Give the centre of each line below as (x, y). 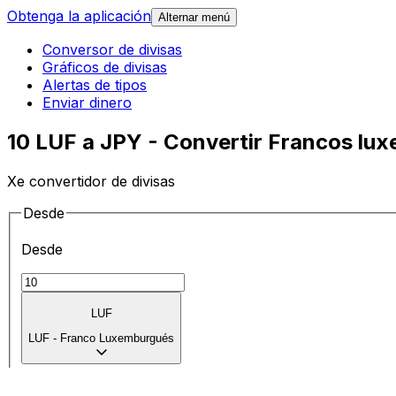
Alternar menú (194, 18)
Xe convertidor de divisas (91, 181)
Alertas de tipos (95, 85)
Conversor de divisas (112, 50)
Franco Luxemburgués (117, 339)
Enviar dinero (87, 103)
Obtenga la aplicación (79, 16)
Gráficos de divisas (105, 68)
